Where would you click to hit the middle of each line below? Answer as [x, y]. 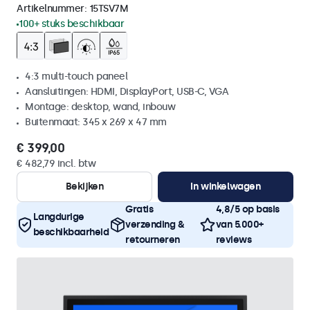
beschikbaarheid [71, 232]
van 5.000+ [239, 225]
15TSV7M [108, 9]
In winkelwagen [226, 186]
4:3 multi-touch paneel [76, 76]
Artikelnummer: [53, 9]
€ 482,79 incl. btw [56, 164]
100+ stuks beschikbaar [71, 24]
